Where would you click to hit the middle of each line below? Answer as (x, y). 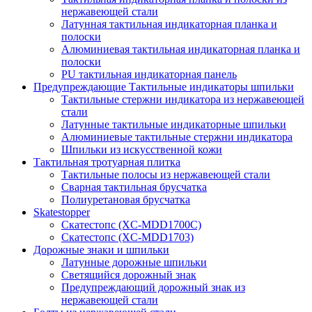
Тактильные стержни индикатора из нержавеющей (183, 99)
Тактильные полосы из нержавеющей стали (166, 174)
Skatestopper (62, 212)
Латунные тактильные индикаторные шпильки (174, 124)
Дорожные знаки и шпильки (101, 250)
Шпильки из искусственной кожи (142, 149)
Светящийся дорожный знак (129, 275)
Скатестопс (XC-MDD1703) (127, 237)
